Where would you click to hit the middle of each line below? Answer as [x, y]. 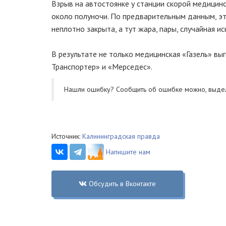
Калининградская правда [121, 136]
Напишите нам [128, 152]
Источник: [67, 136]
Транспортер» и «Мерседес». [102, 67]
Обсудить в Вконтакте [122, 184]
